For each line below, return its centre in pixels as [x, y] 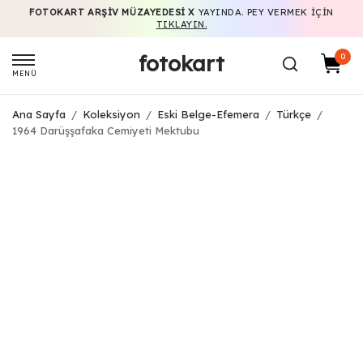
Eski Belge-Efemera [208, 114]
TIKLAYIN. [181, 24]
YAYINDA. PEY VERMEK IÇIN [265, 12]
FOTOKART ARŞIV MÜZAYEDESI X [113, 12]
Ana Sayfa [39, 114]
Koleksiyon [111, 114]
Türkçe [294, 114]
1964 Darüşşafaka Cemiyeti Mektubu [106, 130]
